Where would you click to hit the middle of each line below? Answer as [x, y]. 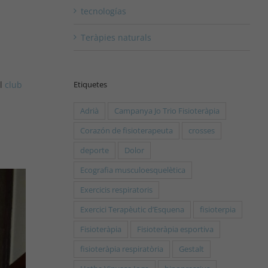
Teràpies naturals [116, 37]
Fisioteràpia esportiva [175, 229]
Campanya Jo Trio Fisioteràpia [167, 111]
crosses [201, 130]
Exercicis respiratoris [116, 190]
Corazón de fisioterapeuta [126, 130]
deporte [94, 150]
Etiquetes [90, 84]
